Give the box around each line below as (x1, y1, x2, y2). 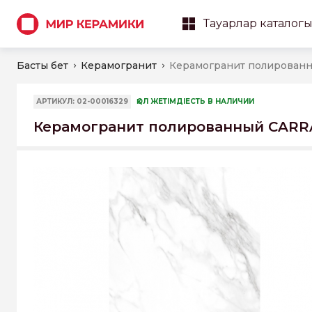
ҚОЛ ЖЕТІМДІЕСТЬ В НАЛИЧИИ (136, 97, 254, 106)
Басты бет (17, 59, 68, 72)
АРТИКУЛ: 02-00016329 (36, 97, 128, 106)
